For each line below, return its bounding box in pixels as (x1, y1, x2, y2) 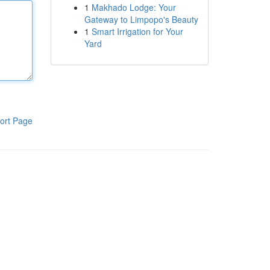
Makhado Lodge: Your (91, 1, 176, 13)
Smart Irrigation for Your (91, 25, 183, 37)
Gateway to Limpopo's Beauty (84, 13, 198, 25)
